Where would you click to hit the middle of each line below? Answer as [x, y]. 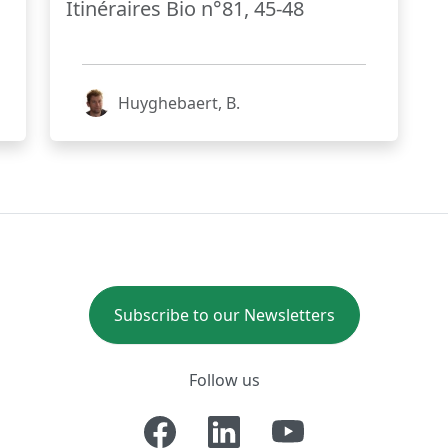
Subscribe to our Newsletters [224, 315]
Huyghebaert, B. [179, 103]
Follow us [224, 380]
